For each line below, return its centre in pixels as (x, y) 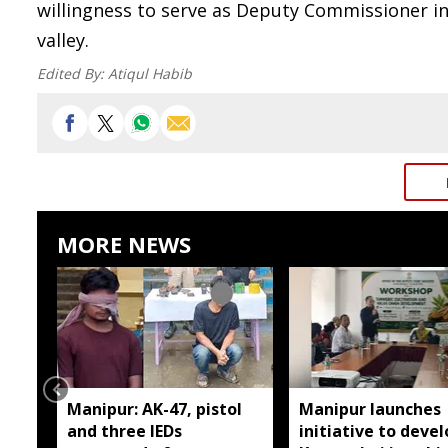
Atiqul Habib (150, 73)
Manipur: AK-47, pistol (154, 408)
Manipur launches (369, 408)
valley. (63, 40)
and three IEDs (124, 430)
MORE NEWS (124, 244)
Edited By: (72, 73)
